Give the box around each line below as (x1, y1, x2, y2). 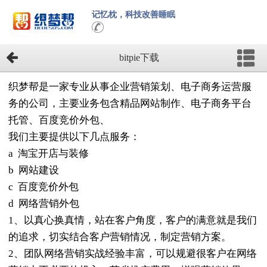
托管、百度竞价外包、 (8, 114, 110, 126)
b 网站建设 (8, 164, 59, 176)
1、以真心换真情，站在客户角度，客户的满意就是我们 (8, 215, 257, 226)
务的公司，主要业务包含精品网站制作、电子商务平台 (8, 98, 252, 110)
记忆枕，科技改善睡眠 (91, 10, 175, 19)
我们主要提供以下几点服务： (8, 131, 140, 143)
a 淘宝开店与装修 (8, 148, 89, 160)
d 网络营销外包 (8, 198, 79, 210)
